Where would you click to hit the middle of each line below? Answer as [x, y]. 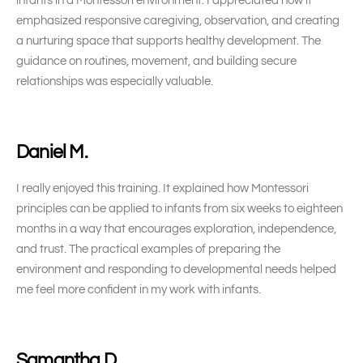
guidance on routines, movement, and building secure [156, 61]
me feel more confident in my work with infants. [139, 290]
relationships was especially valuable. [115, 81]
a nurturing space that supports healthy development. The [169, 41]
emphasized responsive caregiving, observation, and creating [178, 21]
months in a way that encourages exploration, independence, [176, 229]
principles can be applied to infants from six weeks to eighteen [179, 209]
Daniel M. [52, 153]
